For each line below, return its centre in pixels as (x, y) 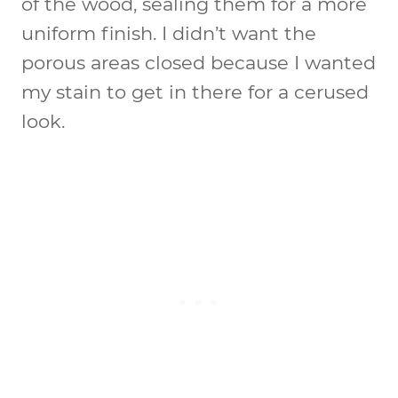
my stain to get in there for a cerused (195, 92)
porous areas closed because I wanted (199, 62)
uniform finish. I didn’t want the (169, 33)
